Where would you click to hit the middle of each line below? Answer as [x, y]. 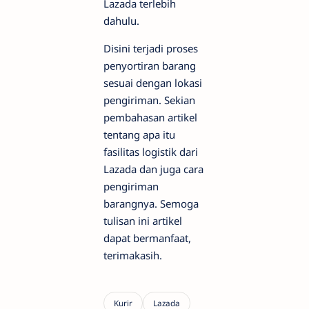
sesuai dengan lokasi [153, 83]
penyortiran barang [150, 66]
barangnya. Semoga [151, 204]
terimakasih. [133, 256]
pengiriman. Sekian [149, 100]
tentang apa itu [139, 135]
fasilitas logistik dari [151, 152]
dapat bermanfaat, [147, 238]
